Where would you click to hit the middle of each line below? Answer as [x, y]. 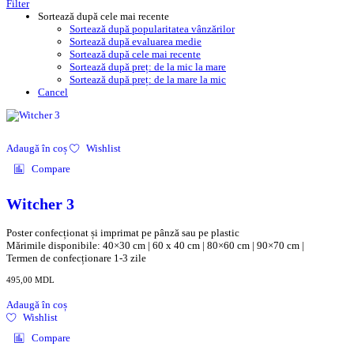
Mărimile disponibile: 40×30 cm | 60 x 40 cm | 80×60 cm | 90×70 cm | [155, 245]
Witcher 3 [40, 205]
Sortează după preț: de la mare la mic [148, 80]
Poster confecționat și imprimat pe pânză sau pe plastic [123, 232]
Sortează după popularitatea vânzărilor [152, 29]
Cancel [53, 92]
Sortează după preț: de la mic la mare [148, 67]
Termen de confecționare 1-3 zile [76, 258]
